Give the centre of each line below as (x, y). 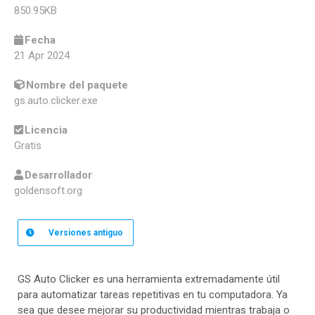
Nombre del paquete (77, 85)
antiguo (107, 233)
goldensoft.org (48, 191)
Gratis (28, 146)
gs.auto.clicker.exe (56, 101)
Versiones (70, 233)
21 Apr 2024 (42, 56)
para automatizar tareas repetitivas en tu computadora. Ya (153, 295)
